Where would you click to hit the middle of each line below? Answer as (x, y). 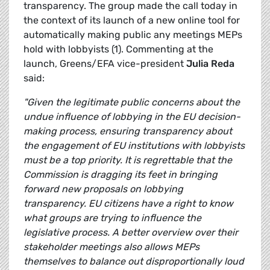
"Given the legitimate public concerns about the (132, 102)
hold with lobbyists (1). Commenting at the (118, 49)
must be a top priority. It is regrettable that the (128, 160)
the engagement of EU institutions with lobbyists (134, 146)
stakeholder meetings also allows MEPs (111, 247)
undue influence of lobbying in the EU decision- (132, 117)
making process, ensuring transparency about (128, 131)
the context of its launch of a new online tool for (132, 20)
